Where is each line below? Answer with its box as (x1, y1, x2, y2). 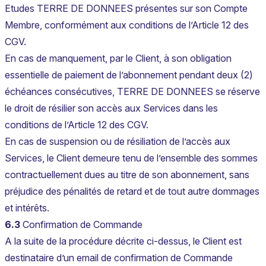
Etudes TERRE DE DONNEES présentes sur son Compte (5, 2, 248, 15)
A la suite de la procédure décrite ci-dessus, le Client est (5, 235, 242, 248)
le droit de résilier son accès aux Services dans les (5, 102, 218, 115)
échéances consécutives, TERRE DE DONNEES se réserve (5, 85, 260, 98)
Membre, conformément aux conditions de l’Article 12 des (5, 19, 249, 31)
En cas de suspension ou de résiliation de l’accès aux (5, 135, 230, 148)
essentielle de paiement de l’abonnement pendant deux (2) (5, 69, 253, 81)
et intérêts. (5, 202, 49, 214)
